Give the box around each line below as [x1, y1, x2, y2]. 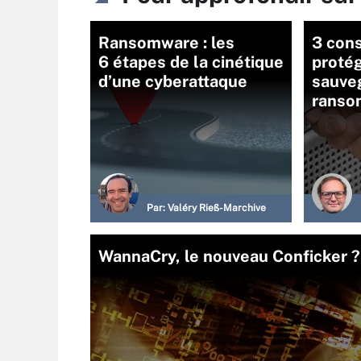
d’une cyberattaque [98, 72, 247, 91]
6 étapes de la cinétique [98, 52, 284, 72]
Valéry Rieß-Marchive [168, 202, 266, 214]
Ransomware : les [98, 33, 234, 52]
